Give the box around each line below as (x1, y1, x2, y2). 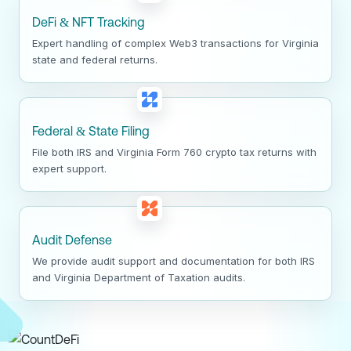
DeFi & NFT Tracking (32, 15, 145, 30)
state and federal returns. (32, 53, 157, 67)
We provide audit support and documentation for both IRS (32, 255, 315, 268)
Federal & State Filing (32, 124, 150, 139)
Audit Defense (32, 233, 112, 248)
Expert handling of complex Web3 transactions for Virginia (32, 37, 319, 50)
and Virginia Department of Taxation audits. (32, 271, 245, 284)
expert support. (32, 162, 107, 175)
